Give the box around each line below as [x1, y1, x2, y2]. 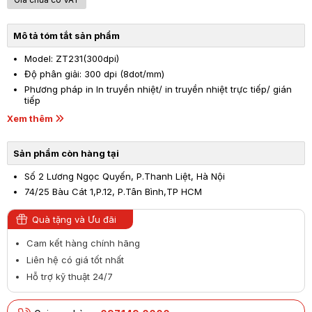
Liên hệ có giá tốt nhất [26, 254, 124, 265]
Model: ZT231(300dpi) [24, 53, 119, 64]
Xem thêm [7, 113, 53, 124]
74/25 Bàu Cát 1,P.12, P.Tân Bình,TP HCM [24, 186, 202, 197]
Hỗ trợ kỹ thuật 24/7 [26, 271, 113, 282]
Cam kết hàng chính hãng [26, 237, 140, 249]
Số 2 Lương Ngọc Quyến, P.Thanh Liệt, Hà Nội [24, 171, 225, 182]
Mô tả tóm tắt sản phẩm [13, 30, 120, 41]
